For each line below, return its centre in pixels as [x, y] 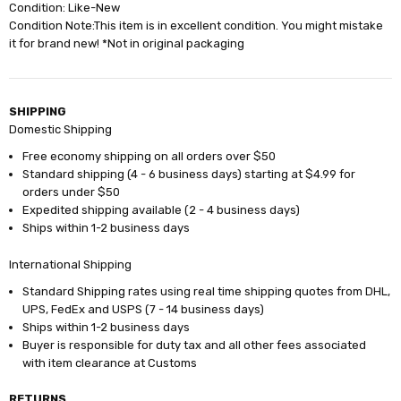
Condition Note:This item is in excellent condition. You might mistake [196, 26]
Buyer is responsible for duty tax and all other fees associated [195, 345]
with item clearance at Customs [110, 363]
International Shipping [71, 264]
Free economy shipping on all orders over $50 [149, 156]
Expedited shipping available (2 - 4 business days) [162, 209]
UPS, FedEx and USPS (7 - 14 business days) [144, 309]
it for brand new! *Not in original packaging [127, 44]
